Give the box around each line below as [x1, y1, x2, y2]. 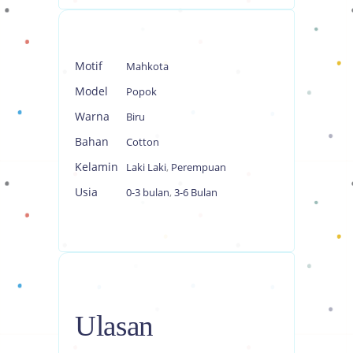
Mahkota [126, 58, 169, 73]
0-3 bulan [126, 184, 169, 199]
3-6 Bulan [174, 184, 217, 199]
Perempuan [171, 159, 226, 174]
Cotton [126, 134, 159, 149]
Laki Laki [126, 159, 166, 174]
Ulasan [75, 309, 154, 342]
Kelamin [75, 158, 118, 174]
